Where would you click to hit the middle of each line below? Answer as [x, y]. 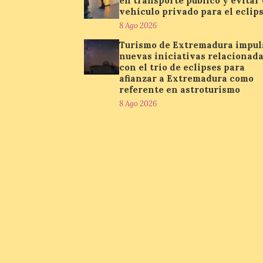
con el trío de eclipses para [182, 67]
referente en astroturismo [180, 90]
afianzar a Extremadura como [186, 78]
